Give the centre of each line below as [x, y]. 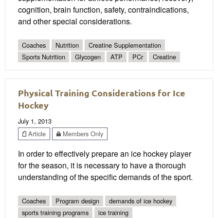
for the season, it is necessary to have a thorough [102, 165]
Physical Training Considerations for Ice [102, 93]
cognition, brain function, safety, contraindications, [103, 9]
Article [36, 133]
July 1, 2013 [35, 121]
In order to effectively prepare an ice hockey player [105, 154]
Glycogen [88, 57]
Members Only [82, 133]
